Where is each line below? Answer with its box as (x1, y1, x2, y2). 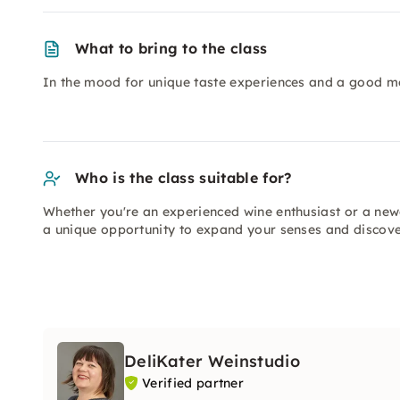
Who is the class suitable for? (75, 169, 292, 187)
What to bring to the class (75, 39, 268, 57)
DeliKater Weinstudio (124, 351, 301, 371)
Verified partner (142, 375, 245, 391)
